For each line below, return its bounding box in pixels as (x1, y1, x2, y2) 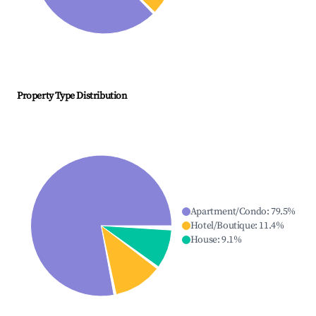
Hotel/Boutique (190, 219, 255, 233)
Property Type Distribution (17, 90, 127, 103)
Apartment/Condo (190, 205, 267, 219)
